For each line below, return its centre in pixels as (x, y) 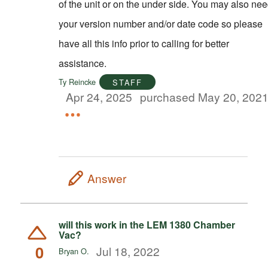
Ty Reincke (77, 82)
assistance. (82, 63)
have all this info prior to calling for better (144, 43)
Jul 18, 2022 (128, 251)
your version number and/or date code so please (160, 23)
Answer (106, 178)
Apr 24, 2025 (99, 97)
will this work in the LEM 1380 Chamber (147, 224)
